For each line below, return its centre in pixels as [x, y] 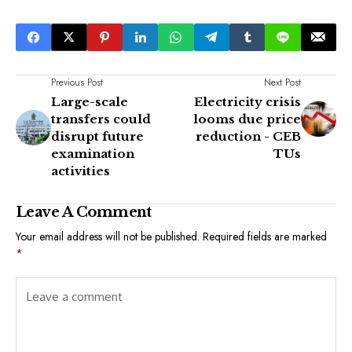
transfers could [101, 119]
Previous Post [77, 82]
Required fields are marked [265, 236]
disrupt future [97, 136]
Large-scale [90, 101]
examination [93, 153]
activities [81, 170]
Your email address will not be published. [108, 236]
